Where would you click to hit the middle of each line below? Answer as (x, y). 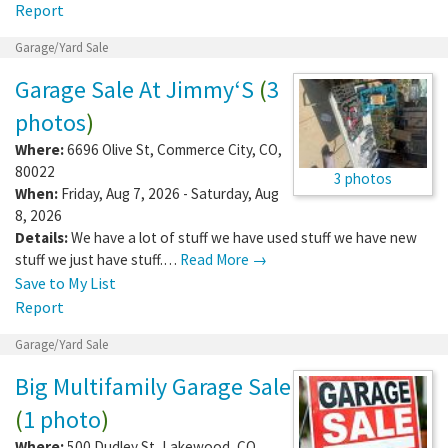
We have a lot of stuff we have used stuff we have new (244, 237)
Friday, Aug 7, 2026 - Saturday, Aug (168, 193)
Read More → (223, 259)
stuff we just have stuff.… (97, 259)
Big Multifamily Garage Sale (153, 386)
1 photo (62, 419)
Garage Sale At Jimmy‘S (134, 89)
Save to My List (65, 282)
